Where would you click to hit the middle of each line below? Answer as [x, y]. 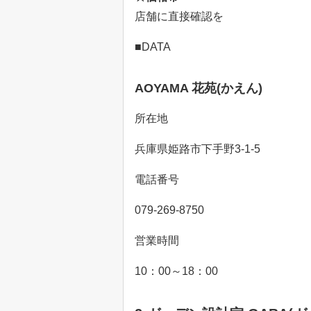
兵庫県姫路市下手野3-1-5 [197, 149]
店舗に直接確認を [179, 17]
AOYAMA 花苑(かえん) [199, 89]
